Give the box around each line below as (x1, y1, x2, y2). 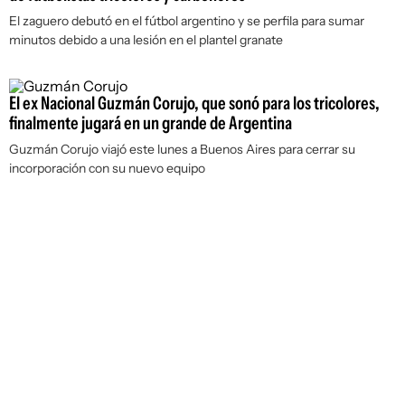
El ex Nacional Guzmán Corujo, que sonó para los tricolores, (9, 92, 380, 114)
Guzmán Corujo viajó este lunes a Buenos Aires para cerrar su (9, 141, 355, 157)
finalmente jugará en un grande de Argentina (9, 112, 292, 134)
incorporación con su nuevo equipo (9, 160, 205, 176)
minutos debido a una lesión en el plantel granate (9, 32, 283, 48)
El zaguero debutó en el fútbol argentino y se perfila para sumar (9, 13, 364, 29)
